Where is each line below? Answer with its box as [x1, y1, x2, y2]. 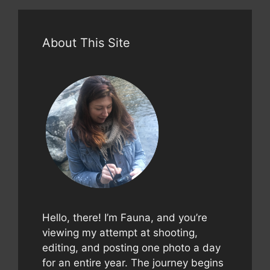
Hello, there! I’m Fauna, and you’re [42, 211, 207, 224]
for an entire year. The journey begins [42, 256, 224, 269]
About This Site [42, 36, 130, 51]
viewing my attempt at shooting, [42, 226, 198, 239]
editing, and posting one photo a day [42, 241, 221, 254]
